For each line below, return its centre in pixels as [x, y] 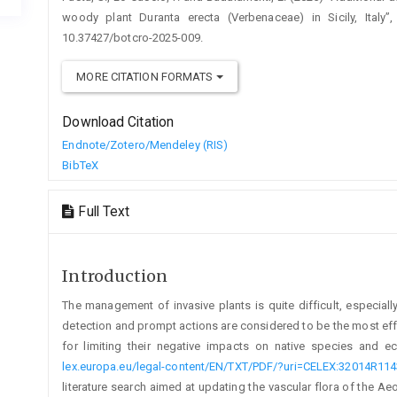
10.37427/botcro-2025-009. [132, 37]
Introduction [115, 276]
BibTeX [80, 165]
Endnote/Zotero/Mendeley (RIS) [145, 144]
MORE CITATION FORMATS [146, 76]
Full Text [104, 211]
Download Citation [118, 122]
